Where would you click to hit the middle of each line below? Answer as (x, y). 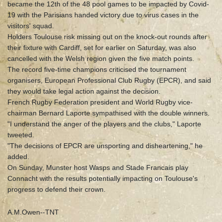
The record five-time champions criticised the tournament (97, 70)
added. (18, 157)
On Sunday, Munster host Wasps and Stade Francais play (98, 168)
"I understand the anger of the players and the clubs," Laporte (104, 124)
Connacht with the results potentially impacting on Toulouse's (103, 179)
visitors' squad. (31, 26)
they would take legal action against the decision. (84, 91)
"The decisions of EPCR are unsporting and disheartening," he (105, 146)
